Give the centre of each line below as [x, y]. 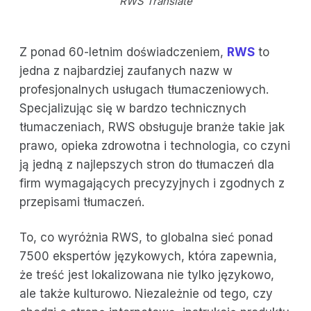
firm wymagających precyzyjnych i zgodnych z [152, 184]
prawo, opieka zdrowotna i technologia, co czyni [155, 146]
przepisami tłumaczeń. [82, 202]
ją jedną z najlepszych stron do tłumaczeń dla [147, 165]
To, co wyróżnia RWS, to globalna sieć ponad [146, 238]
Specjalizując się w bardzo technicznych [133, 109]
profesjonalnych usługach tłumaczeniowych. [144, 90]
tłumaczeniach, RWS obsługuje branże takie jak [152, 127]
